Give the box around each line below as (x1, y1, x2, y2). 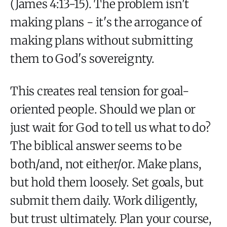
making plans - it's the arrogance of (10, 14, 202, 29)
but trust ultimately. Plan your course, (10, 211, 212, 226)
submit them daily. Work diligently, (10, 193, 198, 208)
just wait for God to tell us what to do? (10, 120, 211, 135)
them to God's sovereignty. (10, 51, 155, 66)
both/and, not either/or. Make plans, (10, 156, 202, 171)
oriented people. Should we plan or (10, 101, 196, 117)
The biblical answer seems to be (10, 138, 182, 153)
